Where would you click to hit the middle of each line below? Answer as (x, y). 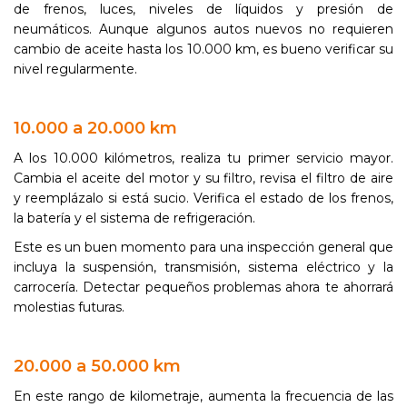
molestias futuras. (69, 307)
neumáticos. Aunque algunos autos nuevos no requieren (203, 29)
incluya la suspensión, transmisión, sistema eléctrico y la (203, 267)
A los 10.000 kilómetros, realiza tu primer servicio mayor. (203, 158)
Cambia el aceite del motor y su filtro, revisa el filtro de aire (203, 178)
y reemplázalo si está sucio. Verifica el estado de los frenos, (203, 198)
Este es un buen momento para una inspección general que (203, 247)
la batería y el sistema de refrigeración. (134, 218)
